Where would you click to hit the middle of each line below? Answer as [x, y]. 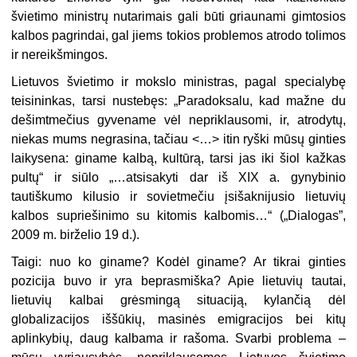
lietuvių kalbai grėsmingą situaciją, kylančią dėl [178, 300]
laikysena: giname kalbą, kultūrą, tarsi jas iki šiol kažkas [178, 159]
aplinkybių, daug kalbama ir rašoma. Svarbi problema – [178, 339]
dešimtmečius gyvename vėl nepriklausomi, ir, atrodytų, [178, 120]
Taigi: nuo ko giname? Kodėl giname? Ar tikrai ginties [178, 262]
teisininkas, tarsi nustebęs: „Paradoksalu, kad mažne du [178, 101]
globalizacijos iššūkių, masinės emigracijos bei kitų [178, 320]
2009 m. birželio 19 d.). [76, 235]
